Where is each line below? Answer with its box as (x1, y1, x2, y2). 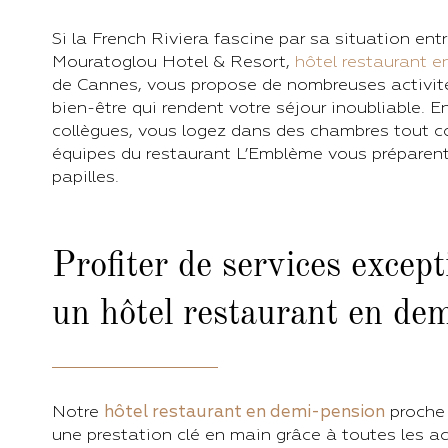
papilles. (52, 166, 119, 187)
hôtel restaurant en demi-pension (104, 401, 385, 422)
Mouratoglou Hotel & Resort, (52, 51, 295, 72)
